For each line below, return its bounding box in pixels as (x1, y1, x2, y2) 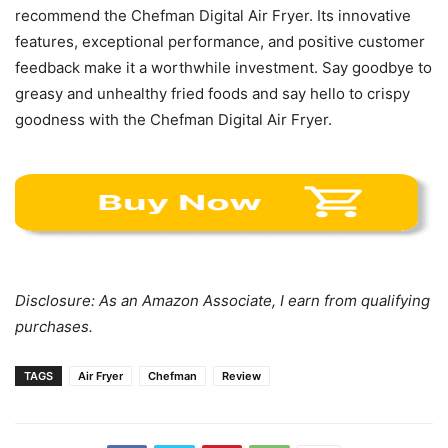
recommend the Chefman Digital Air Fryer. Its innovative (15, 6, 411, 26)
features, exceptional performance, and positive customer (15, 32, 425, 52)
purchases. (15, 317, 93, 337)
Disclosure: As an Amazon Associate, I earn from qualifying (15, 291, 430, 311)
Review (222, 369, 261, 384)
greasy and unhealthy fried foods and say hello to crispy (15, 84, 410, 104)
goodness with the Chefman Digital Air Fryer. (15, 110, 332, 130)
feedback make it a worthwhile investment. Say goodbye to (15, 58, 432, 78)
